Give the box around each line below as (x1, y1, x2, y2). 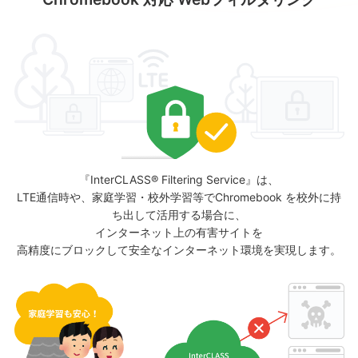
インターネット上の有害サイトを (95, 225, 263, 239)
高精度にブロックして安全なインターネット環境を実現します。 (17, 242, 341, 257)
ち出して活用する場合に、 (112, 207, 246, 221)
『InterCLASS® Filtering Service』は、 (79, 172, 279, 186)
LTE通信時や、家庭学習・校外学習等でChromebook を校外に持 (17, 189, 341, 204)
